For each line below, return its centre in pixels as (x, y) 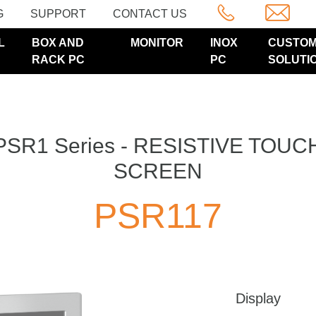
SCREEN (158, 171)
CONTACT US (150, 14)
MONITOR (157, 42)
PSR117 (158, 216)
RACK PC (59, 59)
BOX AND (58, 42)
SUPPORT (58, 14)
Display (258, 298)
